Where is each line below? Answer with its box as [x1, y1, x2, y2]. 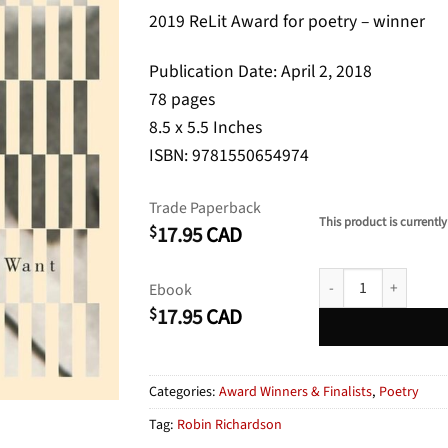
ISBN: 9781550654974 [149, 143, 309, 169]
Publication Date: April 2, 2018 [149, 59, 372, 85]
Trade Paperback [149, 197, 261, 220]
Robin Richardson [177, 414, 282, 435]
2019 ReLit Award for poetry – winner [149, 8, 425, 34]
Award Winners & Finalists [219, 381, 372, 402]
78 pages [149, 87, 215, 113]
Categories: [149, 381, 219, 402]
